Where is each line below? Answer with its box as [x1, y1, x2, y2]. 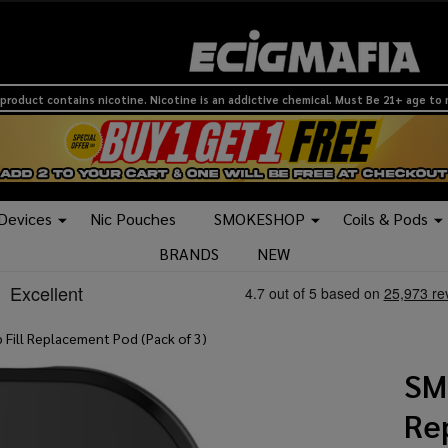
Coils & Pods [343, 208, 428, 230]
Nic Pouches [90, 208, 176, 230]
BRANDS [158, 243, 219, 265]
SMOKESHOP [214, 208, 305, 230]
